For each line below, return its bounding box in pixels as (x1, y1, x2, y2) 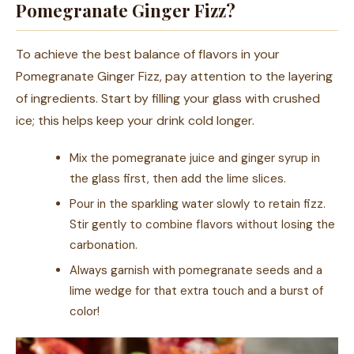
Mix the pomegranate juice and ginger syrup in (70, 150, 320, 166)
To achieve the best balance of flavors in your (16, 46, 280, 62)
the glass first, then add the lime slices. (70, 171, 286, 186)
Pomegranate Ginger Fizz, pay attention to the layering (16, 68, 333, 85)
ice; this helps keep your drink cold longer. (16, 112, 254, 129)
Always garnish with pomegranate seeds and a (70, 262, 322, 278)
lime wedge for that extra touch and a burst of (70, 283, 323, 299)
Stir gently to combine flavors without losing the (70, 217, 335, 232)
